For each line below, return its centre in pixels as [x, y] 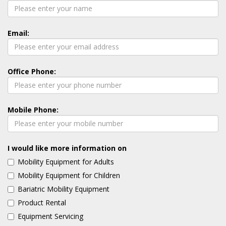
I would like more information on [67, 148]
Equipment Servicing [50, 216]
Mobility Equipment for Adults [66, 161]
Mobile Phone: [33, 109]
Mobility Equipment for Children [69, 175]
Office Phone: [32, 71]
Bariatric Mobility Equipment [64, 189]
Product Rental [42, 202]
